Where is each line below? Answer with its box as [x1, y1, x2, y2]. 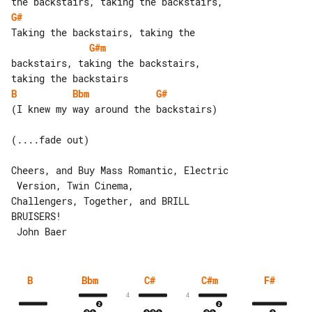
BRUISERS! [11, 209, 61, 223]
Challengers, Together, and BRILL [11, 194, 195, 208]
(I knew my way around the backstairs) [11, 102, 217, 116]
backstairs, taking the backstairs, [11, 56, 206, 70]
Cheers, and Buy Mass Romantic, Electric [11, 163, 228, 177]
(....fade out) [11, 132, 89, 146]
